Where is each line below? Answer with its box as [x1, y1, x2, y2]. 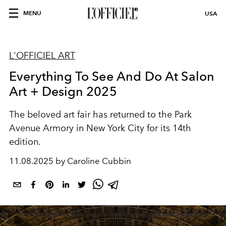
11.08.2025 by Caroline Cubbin [9, 156, 131, 166]
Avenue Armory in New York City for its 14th [9, 123, 191, 134]
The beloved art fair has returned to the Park [9, 109, 192, 120]
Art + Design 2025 [9, 84, 117, 99]
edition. [9, 136, 41, 147]
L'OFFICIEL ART [9, 50, 75, 61]
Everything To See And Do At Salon [9, 69, 215, 84]
